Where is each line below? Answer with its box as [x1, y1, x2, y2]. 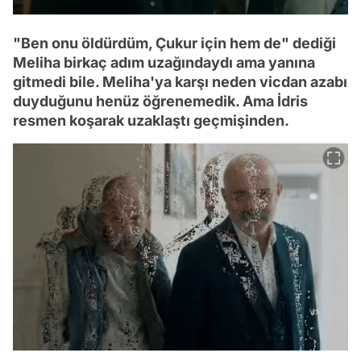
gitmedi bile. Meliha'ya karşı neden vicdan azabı [13, 73, 347, 90]
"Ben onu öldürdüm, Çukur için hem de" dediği [13, 34, 336, 52]
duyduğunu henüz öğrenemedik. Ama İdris [13, 92, 308, 110]
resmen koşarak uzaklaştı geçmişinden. [13, 111, 289, 129]
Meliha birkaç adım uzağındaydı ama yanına [13, 53, 315, 71]
